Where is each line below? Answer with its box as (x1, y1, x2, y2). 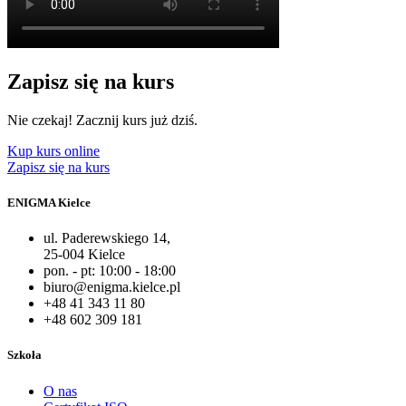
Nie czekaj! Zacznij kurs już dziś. (7, 111, 198, 128)
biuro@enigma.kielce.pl (43, 279, 180, 295)
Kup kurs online (7, 142, 100, 159)
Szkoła (7, 348, 42, 362)
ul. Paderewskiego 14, (43, 230, 170, 246)
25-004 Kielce (43, 246, 125, 263)
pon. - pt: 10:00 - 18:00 (43, 263, 176, 279)
